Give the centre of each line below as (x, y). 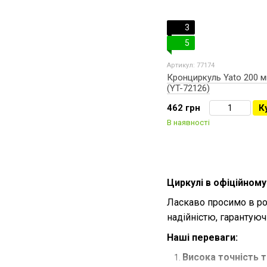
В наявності (188, 122)
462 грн (184, 108)
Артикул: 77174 (191, 65)
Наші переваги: (202, 237)
